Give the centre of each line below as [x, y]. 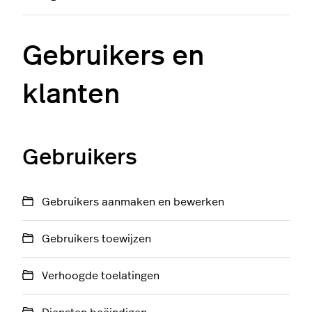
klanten [71, 95]
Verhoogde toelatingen [101, 276]
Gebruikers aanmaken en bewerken [133, 202]
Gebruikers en [113, 56]
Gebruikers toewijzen [96, 239]
